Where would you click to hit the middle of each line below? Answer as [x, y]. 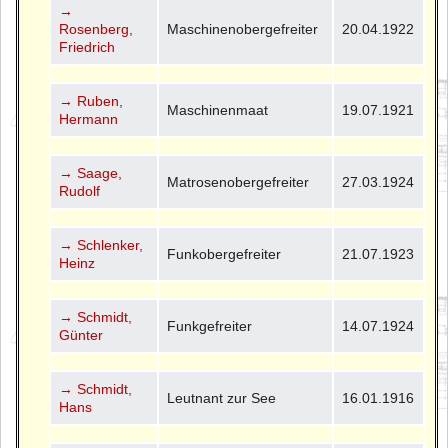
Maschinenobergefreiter [243, 28]
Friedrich [87, 46]
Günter [81, 334]
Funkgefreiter [210, 325]
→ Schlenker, [101, 244]
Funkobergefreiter [224, 253]
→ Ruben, [91, 100]
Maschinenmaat [218, 109]
